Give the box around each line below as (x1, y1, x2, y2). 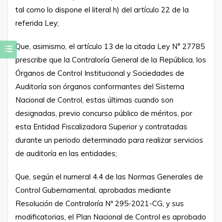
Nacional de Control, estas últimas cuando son (15, 95, 173, 105)
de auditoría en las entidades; (15, 148, 117, 158)
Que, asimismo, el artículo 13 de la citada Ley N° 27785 (15, 41, 205, 51)
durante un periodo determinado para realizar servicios (15, 135, 203, 145)
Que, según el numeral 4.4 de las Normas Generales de (15, 171, 203, 181)
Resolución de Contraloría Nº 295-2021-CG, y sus (15, 198, 184, 208)
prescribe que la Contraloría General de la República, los (15, 55, 206, 64)
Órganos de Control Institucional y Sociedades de (15, 68, 184, 78)
